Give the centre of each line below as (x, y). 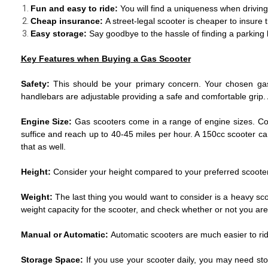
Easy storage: (60, 33)
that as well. (43, 147)
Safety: (37, 84)
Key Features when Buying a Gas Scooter (106, 59)
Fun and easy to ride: (75, 8)
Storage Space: (53, 260)
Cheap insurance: (68, 21)
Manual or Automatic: (66, 234)
